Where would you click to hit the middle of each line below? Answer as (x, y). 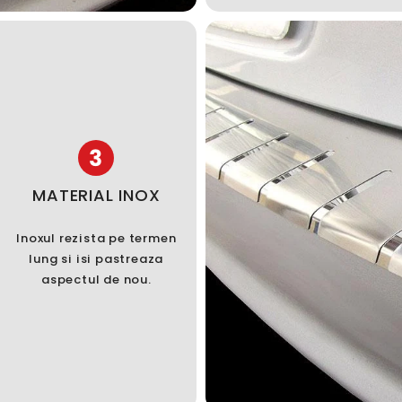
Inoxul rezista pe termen (96, 239)
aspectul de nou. (96, 280)
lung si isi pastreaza (96, 259)
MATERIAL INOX (96, 196)
